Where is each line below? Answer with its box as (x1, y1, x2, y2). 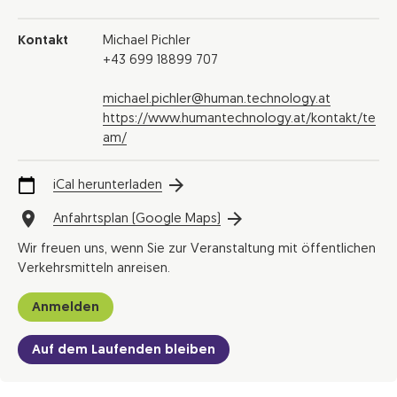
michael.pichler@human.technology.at (103, 93, 331, 106)
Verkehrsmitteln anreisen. (18, 262, 170, 276)
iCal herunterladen (53, 179, 162, 192)
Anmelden (32, 301, 99, 315)
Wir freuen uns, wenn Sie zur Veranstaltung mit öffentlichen (18, 243, 376, 257)
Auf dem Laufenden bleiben (32, 344, 215, 358)
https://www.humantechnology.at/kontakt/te (103, 113, 376, 126)
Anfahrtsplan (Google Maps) (53, 213, 221, 227)
